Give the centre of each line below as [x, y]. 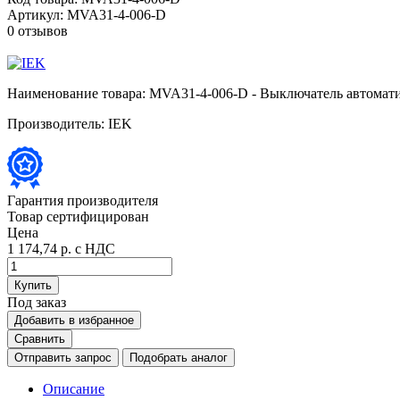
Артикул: [35, 14]
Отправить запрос [63, 357]
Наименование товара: [76, 93]
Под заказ [37, 302]
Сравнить [40, 338]
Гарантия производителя [83, 200]
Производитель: [56, 123]
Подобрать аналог [179, 357]
